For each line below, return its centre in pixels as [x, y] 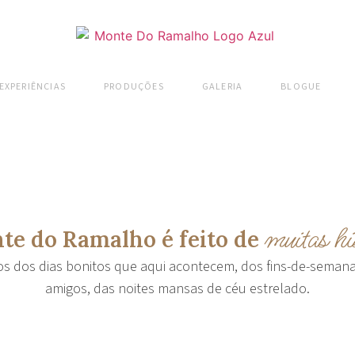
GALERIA [222, 87]
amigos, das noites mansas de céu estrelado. [177, 289]
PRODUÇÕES [134, 87]
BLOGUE [301, 87]
